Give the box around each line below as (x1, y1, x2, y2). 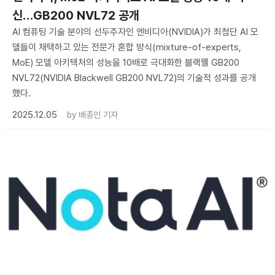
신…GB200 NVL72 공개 (12, 7, 139, 23)
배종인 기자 (79, 109, 118, 120)
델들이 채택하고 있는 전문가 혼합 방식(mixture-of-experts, (12, 41, 241, 53)
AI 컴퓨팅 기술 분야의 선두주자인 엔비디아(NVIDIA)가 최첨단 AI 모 (12, 26, 258, 37)
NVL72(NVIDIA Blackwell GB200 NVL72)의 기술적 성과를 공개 (12, 72, 256, 83)
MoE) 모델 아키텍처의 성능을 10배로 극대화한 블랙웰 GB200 (12, 56, 239, 68)
